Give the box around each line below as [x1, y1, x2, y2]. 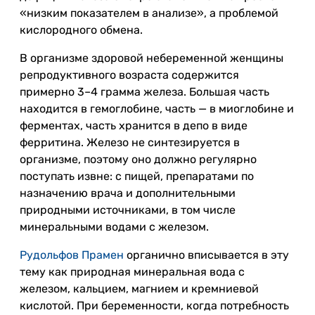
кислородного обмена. [20, 23, 143, 37]
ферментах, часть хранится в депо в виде [20, 119, 247, 132]
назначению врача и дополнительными [20, 186, 236, 200]
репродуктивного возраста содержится [20, 68, 239, 82]
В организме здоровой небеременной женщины [20, 51, 283, 65]
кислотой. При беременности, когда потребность [20, 299, 289, 312]
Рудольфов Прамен [20, 248, 124, 262]
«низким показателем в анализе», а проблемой [20, 6, 278, 20]
